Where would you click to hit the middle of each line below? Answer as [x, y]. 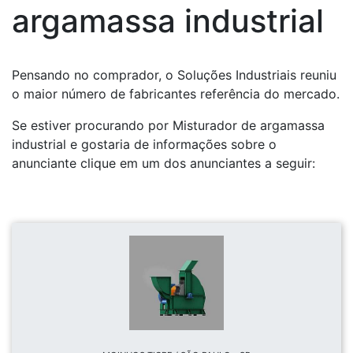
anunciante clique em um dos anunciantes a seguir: [163, 163]
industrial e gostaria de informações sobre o [144, 145]
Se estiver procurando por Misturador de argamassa [168, 126]
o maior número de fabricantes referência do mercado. [176, 94]
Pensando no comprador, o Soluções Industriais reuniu [174, 75]
